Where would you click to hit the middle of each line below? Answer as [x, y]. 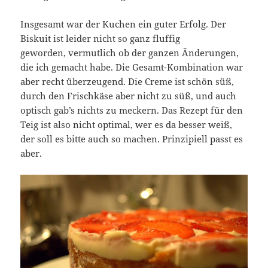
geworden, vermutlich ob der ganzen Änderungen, [130, 52]
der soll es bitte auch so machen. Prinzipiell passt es [132, 138]
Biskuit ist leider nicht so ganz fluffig [100, 38]
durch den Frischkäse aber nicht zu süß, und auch [129, 95]
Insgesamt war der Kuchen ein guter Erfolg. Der [124, 24]
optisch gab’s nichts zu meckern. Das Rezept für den [132, 110]
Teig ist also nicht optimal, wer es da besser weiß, [127, 124]
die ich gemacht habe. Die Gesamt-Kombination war [132, 67]
